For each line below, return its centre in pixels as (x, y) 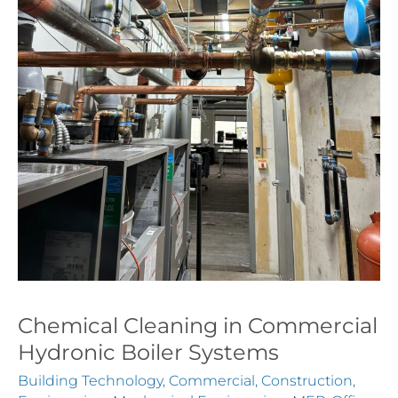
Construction (307, 380)
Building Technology (90, 380)
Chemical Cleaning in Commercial (198, 325)
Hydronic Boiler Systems (148, 352)
